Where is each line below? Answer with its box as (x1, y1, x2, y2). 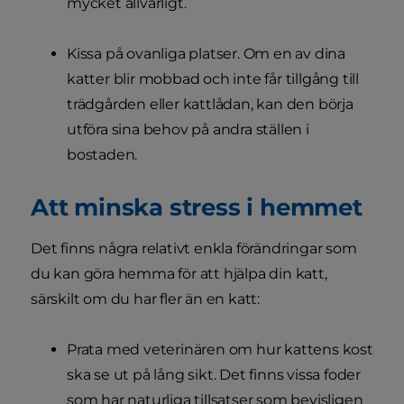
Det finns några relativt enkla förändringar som (31, 239, 357, 257)
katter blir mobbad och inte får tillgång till (67, 69, 359, 87)
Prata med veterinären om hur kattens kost (67, 340, 373, 358)
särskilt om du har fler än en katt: (31, 289, 261, 308)
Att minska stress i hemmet (31, 192, 363, 221)
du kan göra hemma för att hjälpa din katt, (31, 264, 327, 282)
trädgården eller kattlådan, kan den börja (67, 95, 353, 113)
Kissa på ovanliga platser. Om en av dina (67, 44, 345, 62)
